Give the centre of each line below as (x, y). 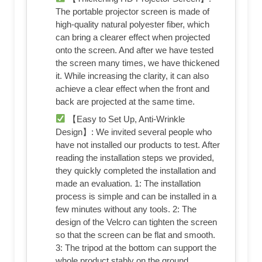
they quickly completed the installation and (136, 170)
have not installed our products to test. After (138, 144)
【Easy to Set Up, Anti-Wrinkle (125, 119)
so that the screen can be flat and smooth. (135, 235)
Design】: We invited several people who (134, 132)
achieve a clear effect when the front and (132, 88)
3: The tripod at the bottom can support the (136, 247)
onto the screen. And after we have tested (135, 50)
